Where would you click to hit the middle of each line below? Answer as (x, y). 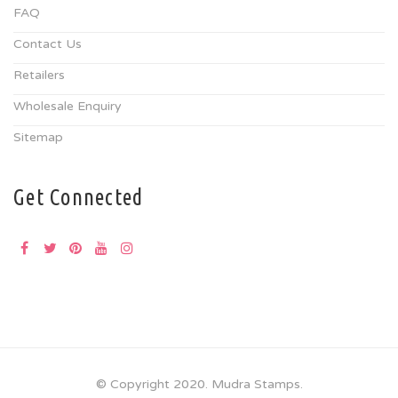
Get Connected (79, 197)
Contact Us (48, 44)
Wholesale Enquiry (68, 106)
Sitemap (38, 137)
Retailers (39, 75)
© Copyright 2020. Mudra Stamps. (199, 384)
